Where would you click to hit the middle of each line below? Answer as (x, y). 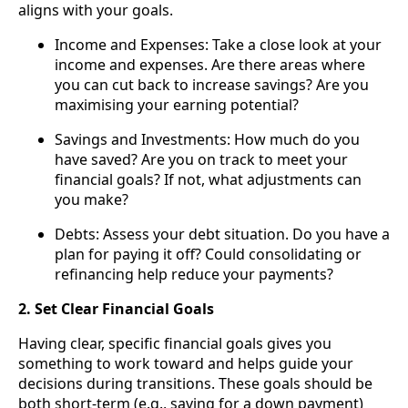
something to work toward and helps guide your (186, 364)
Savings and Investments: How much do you (207, 140)
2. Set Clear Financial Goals (116, 309)
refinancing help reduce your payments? (194, 275)
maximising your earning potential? (177, 105)
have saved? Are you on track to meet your (201, 160)
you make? (92, 200)
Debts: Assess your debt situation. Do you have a (222, 235)
